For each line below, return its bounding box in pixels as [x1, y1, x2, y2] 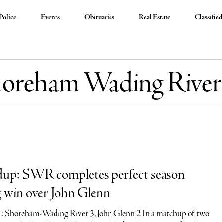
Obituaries [84, 12, 115, 22]
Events [41, 12, 60, 22]
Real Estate [139, 12, 171, 22]
